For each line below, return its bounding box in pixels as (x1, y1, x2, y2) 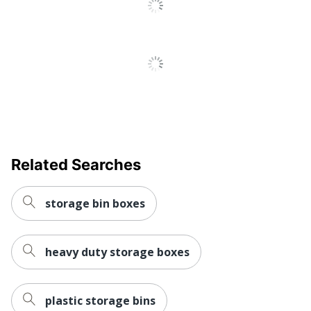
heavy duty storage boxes (45, 244, 190, 260)
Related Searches (11, 155, 141, 174)
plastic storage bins (45, 292, 155, 308)
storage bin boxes (45, 195, 145, 211)
